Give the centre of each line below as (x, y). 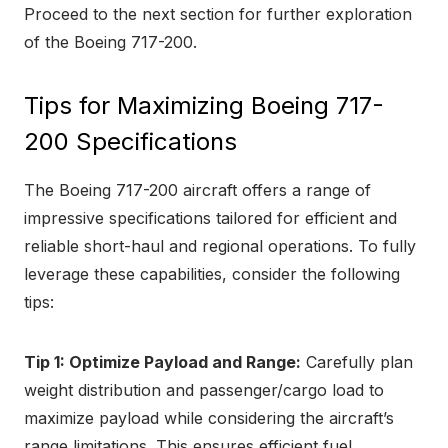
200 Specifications (130, 142)
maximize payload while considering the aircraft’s (209, 418)
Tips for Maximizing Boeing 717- (204, 106)
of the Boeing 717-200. (110, 42)
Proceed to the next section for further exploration (218, 14)
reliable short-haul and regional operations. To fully (220, 246)
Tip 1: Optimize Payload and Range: (162, 362)
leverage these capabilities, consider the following (212, 274)
